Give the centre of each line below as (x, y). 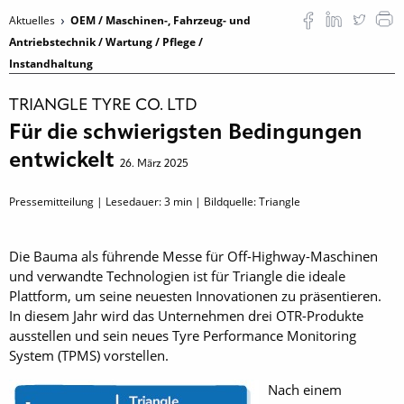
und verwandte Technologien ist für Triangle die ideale (177, 276)
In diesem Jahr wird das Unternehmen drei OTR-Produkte (186, 316)
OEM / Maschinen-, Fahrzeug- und (161, 21)
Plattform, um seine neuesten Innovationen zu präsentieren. (195, 296)
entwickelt (64, 162)
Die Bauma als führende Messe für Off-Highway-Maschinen (193, 257)
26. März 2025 (154, 165)
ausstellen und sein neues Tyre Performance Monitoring (183, 336)
